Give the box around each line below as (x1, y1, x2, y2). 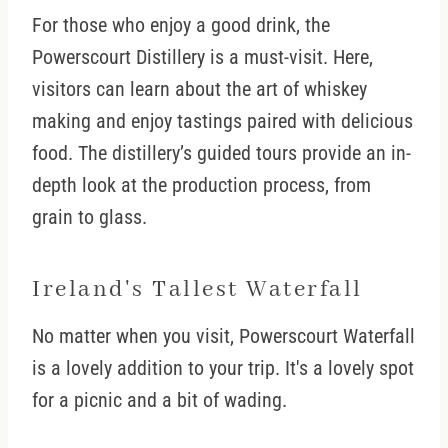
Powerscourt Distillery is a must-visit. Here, (32, 45, 373, 70)
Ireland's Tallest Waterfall (32, 274, 363, 304)
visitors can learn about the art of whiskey (32, 77, 367, 102)
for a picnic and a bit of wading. (32, 388, 287, 413)
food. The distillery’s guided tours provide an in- (32, 141, 411, 166)
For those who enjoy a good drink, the (32, 13, 330, 38)
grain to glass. (32, 205, 147, 230)
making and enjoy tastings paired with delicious (32, 109, 413, 134)
